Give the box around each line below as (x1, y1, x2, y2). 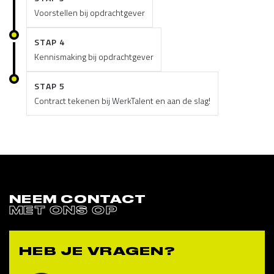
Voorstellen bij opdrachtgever (34, 6, 145, 19)
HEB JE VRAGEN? (19, 244, 176, 258)
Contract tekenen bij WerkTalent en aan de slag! (34, 94, 210, 107)
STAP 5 (34, 80, 65, 92)
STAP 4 (34, 35, 65, 48)
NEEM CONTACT (9, 193, 147, 206)
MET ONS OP (9, 204, 117, 217)
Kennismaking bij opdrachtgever (34, 50, 154, 63)
